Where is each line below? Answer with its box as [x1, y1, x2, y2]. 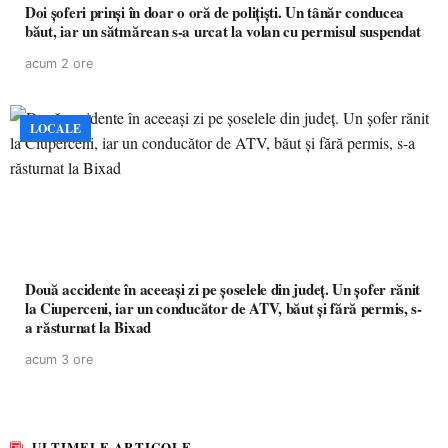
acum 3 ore [25, 352, 93, 367]
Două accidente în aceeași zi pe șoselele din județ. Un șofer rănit [25, 278, 421, 300]
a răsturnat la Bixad [25, 316, 151, 338]
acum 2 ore [25, 56, 93, 71]
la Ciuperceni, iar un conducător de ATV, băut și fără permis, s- [25, 297, 422, 319]
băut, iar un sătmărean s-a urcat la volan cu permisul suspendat [25, 20, 421, 42]
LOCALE [30, 120, 81, 137]
